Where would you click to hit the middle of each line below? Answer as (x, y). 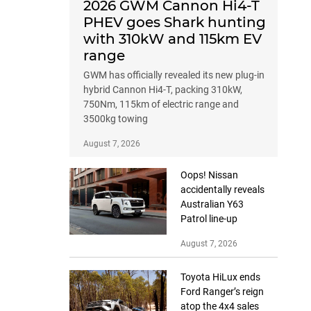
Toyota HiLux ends (220, 277)
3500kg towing (116, 118)
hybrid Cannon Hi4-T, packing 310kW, (163, 89)
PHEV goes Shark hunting (175, 22)
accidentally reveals (222, 189)
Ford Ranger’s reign (222, 291)
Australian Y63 (212, 204)
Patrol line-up (209, 218)
